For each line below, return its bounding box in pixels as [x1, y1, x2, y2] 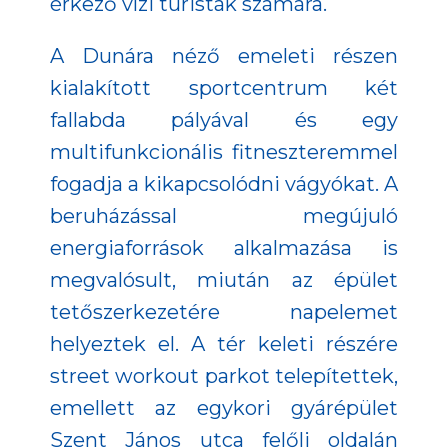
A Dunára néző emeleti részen [50, 43, 398, 68]
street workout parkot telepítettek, [50, 363, 398, 388]
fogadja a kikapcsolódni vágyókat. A [50, 171, 398, 196]
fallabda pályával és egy [50, 107, 398, 132]
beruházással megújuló [50, 203, 398, 228]
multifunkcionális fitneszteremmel [50, 139, 398, 164]
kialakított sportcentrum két [50, 75, 398, 100]
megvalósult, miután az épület [50, 267, 398, 292]
